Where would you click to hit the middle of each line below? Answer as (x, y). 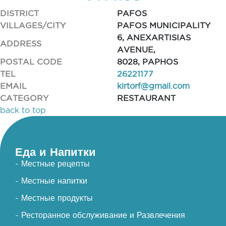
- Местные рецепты (52, 163)
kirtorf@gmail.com (153, 86)
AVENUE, (136, 49)
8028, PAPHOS (147, 62)
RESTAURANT (146, 98)
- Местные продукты (54, 198)
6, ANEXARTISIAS (154, 37)
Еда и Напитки (55, 152)
